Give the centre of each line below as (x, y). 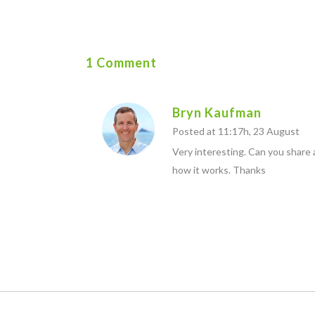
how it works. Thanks (219, 170)
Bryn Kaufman (217, 112)
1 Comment (121, 63)
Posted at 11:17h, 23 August (236, 131)
